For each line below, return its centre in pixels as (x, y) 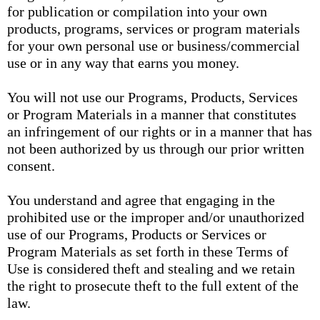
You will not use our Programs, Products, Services (152, 97)
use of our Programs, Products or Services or (137, 234)
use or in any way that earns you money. (123, 63)
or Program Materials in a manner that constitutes (152, 114)
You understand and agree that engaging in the (141, 200)
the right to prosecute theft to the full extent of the (153, 286)
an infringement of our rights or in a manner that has (160, 131)
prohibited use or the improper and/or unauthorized (156, 217)
